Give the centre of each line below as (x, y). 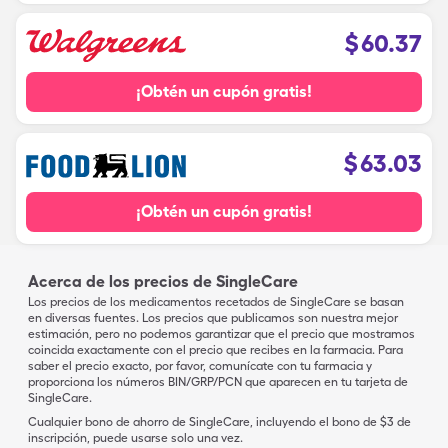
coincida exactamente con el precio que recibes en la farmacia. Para (215, 350)
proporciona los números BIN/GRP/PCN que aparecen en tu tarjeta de (218, 382)
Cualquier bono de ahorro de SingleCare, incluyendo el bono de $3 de (219, 422)
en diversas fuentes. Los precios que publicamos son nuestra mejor (213, 318)
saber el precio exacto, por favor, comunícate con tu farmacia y (200, 366)
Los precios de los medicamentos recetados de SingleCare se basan (216, 302)
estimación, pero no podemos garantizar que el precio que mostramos (221, 334)
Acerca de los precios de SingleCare (163, 281)
